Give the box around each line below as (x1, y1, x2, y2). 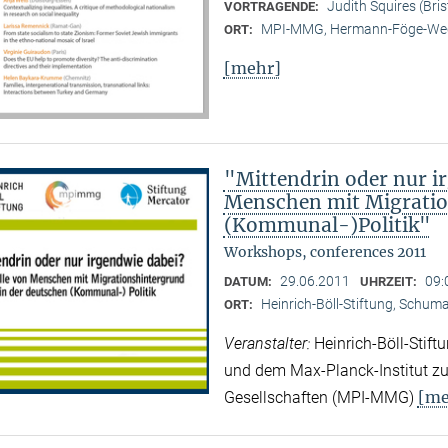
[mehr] (223, 58, 281, 79)
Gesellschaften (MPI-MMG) (223, 388, 418, 408)
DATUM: (223, 274, 275, 290)
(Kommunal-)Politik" (223, 213, 431, 238)
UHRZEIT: (359, 274, 420, 290)
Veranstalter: (223, 334, 314, 354)
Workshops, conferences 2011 (223, 243, 426, 262)
